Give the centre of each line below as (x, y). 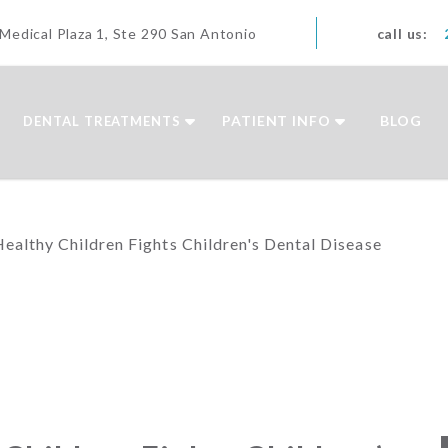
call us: (402, 33)
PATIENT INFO (276, 121)
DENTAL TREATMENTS (102, 120)
